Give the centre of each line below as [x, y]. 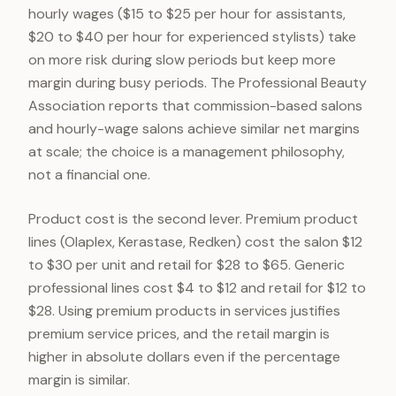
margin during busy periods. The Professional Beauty [198, 83]
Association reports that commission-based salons [195, 106]
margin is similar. [79, 380]
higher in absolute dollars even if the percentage [184, 357]
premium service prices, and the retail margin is [179, 334]
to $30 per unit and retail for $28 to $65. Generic [187, 265]
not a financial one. [89, 175]
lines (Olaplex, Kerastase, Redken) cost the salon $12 [195, 242]
